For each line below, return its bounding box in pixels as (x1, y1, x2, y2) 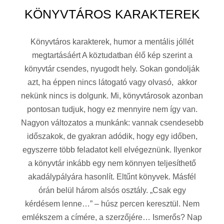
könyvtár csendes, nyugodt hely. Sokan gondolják (24, 64, 199, 73)
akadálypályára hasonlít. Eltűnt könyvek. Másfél (28, 172, 196, 181)
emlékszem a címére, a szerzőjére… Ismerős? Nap (22, 213, 202, 222)
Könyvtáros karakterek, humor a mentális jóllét (30, 37, 193, 46)
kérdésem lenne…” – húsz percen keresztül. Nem (24, 199, 199, 208)
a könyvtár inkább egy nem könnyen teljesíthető (28, 159, 196, 168)
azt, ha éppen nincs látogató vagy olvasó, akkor (27, 78, 197, 87)
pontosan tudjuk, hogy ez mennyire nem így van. (26, 105, 197, 114)
